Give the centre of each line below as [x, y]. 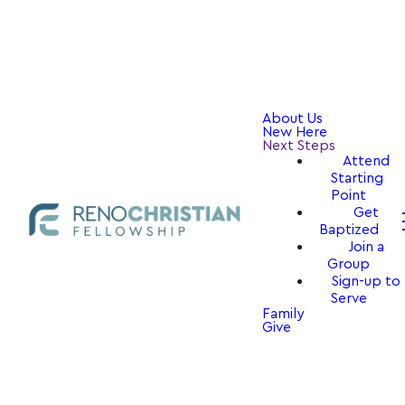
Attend [367, 159]
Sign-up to [367, 279]
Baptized [348, 228]
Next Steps [299, 144]
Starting [358, 176]
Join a [367, 245]
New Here [295, 130]
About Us [292, 117]
